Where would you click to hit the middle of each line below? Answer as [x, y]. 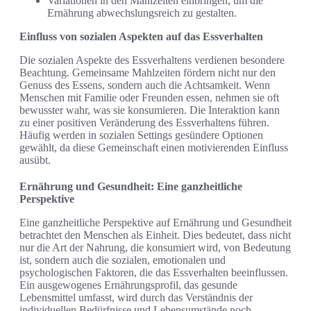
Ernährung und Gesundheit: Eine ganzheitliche [131, 187]
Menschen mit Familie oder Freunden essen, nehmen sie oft [149, 98]
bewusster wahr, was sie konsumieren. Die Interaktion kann [150, 110]
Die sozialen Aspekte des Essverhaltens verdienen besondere [152, 60]
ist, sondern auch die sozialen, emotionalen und [123, 260]
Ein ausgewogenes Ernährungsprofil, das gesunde [128, 285]
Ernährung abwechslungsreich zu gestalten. [142, 13]
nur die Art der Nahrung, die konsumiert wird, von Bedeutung [155, 248]
